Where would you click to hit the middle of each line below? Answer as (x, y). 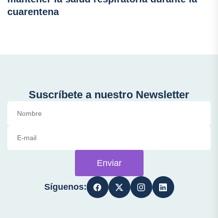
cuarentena (33, 12)
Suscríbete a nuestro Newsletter (109, 95)
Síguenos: (65, 187)
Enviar (109, 163)
